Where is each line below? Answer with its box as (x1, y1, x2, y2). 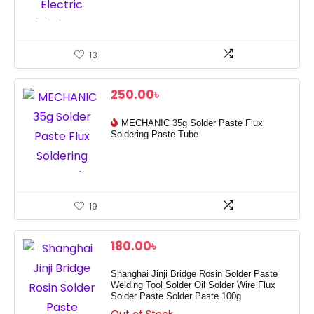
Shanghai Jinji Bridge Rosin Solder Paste (111, 269, 278, 279)
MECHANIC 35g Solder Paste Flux (121, 118, 263, 128)
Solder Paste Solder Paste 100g (111, 292, 241, 301)
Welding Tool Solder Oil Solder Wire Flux (111, 280, 275, 290)
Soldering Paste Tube (111, 130, 198, 139)
